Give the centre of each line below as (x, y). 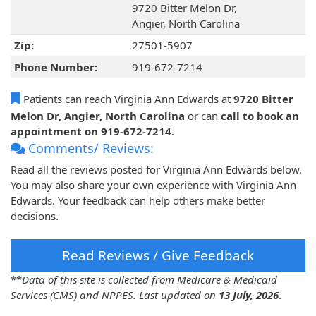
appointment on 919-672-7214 (91, 132)
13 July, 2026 (249, 295)
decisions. (35, 216)
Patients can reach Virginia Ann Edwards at (127, 99)
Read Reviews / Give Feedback (158, 255)
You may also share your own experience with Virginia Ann (153, 185)
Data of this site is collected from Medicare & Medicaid (150, 280)
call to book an (260, 116)
